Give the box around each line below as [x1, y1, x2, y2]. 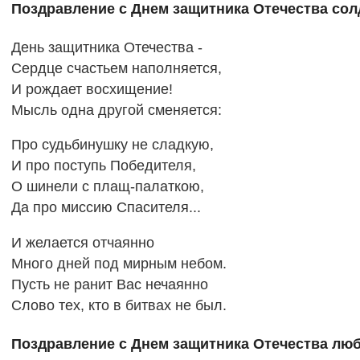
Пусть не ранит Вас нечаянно [10, 276, 208, 293]
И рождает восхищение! [10, 80, 173, 97]
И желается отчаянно [10, 235, 154, 252]
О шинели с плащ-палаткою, [10, 178, 204, 195]
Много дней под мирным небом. [10, 256, 227, 272]
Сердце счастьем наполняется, [10, 59, 222, 76]
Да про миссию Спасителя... [10, 199, 201, 216]
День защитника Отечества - [10, 39, 202, 55]
